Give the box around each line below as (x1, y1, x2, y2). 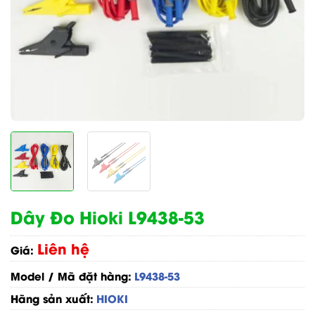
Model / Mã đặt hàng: (11, 267, 131, 283)
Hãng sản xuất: (11, 290, 94, 306)
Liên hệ (37, 238, 89, 259)
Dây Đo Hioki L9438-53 (11, 203, 205, 229)
